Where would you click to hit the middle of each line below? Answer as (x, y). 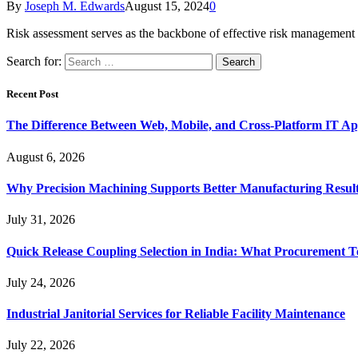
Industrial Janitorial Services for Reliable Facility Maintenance (176, 314)
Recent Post (32, 94)
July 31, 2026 (41, 220)
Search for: (34, 62)
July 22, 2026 (41, 345)
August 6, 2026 (46, 157)
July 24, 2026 (41, 282)
